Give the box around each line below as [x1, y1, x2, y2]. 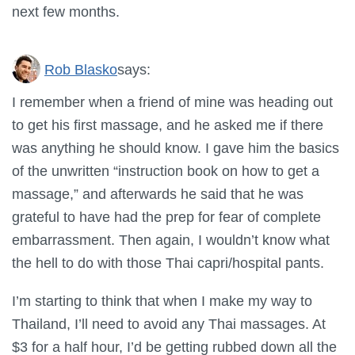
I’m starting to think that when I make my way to [12, 292, 312, 309]
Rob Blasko [44, 60, 117, 78]
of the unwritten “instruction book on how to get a [12, 162, 319, 180]
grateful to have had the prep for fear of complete [12, 208, 321, 226]
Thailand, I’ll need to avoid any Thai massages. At [12, 315, 326, 332]
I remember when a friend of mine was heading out [12, 94, 333, 111]
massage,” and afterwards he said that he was [12, 185, 303, 203]
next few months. [12, 3, 120, 21]
